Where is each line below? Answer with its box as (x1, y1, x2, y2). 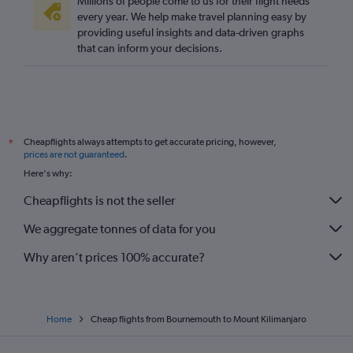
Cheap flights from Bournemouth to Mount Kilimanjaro (91, 314, 307, 325)
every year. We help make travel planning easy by (77, 10, 307, 23)
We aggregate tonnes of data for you (24, 221, 216, 236)
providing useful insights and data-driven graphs (77, 26, 304, 39)
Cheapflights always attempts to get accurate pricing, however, (24, 136, 277, 147)
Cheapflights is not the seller (24, 192, 175, 208)
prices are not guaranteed (24, 149, 124, 160)
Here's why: (24, 168, 72, 179)
